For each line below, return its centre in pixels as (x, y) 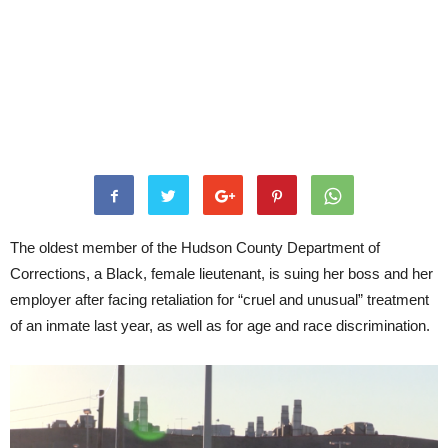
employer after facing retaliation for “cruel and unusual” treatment (219, 299)
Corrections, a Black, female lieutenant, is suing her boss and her (221, 273)
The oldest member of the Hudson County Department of (195, 247)
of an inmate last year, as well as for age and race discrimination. (220, 325)
